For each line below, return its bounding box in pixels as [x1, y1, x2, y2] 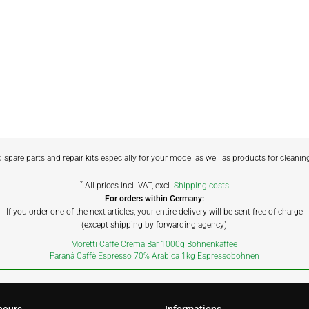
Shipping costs [173, 181, 229, 190]
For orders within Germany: [104, 194, 204, 203]
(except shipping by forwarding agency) [81, 220, 228, 230]
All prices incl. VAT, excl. [82, 181, 174, 190]
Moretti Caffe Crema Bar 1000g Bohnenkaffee [71, 239, 238, 249]
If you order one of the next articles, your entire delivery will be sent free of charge [6, 207, 303, 217]
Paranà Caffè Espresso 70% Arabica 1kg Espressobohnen [49, 251, 259, 261]
